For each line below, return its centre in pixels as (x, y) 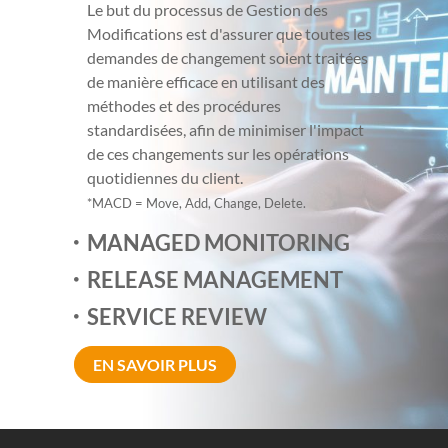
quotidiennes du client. (164, 177)
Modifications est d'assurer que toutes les (229, 33)
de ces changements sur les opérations (217, 153)
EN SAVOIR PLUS (155, 364)
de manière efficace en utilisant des (205, 81)
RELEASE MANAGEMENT (214, 279)
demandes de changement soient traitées (227, 57)
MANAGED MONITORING (218, 242)
